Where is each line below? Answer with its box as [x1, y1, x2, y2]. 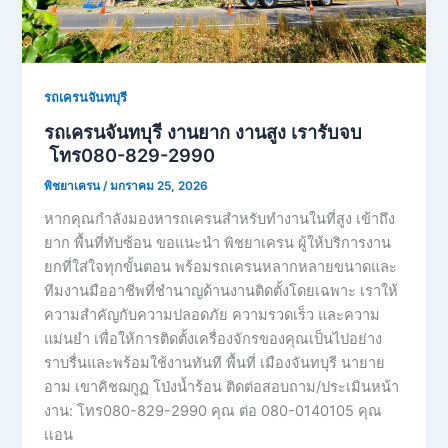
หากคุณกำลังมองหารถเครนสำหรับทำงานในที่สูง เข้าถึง [44, 209, 396, 228]
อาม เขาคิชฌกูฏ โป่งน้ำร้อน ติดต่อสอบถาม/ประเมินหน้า [44, 377, 400, 396]
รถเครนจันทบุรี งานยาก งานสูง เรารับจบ [44, 121, 363, 143]
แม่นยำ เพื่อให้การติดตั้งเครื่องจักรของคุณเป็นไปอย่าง [44, 329, 383, 348]
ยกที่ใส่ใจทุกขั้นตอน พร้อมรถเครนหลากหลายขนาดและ [44, 257, 398, 276]
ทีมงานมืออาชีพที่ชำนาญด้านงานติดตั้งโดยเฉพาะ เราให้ [44, 281, 399, 300]
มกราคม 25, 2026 [110, 178, 209, 193]
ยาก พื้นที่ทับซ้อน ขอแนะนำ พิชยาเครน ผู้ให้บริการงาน [44, 233, 392, 252]
